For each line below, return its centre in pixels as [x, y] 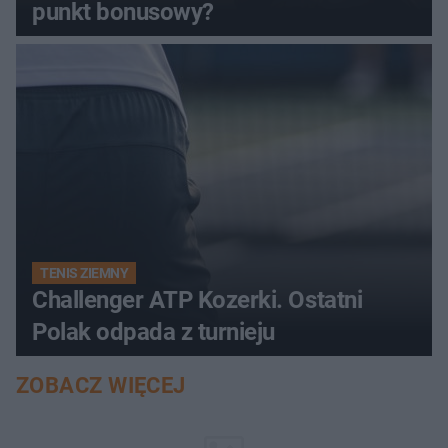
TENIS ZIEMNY [84, 273]
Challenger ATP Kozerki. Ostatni [197, 300]
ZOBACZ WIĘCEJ [101, 386]
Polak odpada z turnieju [153, 332]
